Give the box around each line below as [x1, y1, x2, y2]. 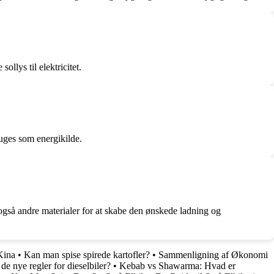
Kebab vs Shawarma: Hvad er [119, 260, 235, 271]
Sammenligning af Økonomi [158, 249, 268, 260]
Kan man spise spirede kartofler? [24, 249, 150, 260]
